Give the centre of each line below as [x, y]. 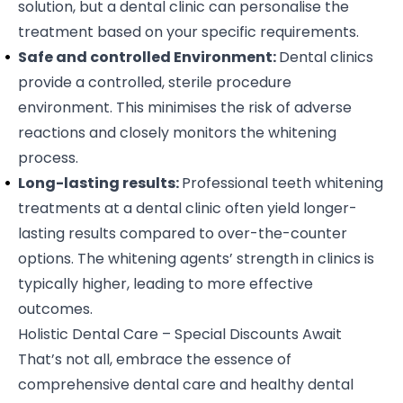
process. [48, 157]
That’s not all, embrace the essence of [155, 359]
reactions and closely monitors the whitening [177, 132]
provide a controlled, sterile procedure [155, 82]
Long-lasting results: [100, 183]
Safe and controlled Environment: [148, 57]
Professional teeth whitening [282, 183]
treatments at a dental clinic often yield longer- [188, 208]
